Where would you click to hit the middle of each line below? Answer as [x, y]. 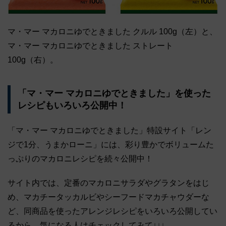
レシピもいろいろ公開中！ [72, 106]
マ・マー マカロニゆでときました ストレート [90, 46]
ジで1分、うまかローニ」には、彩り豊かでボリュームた [111, 144]
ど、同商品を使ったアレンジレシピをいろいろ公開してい [112, 211]
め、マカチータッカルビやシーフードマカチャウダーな [108, 197]
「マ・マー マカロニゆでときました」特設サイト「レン [109, 130]
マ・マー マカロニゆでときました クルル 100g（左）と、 [112, 32]
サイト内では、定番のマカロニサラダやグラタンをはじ [108, 183]
